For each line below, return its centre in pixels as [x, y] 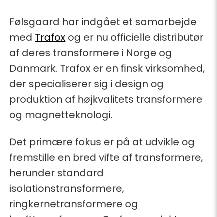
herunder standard [57, 173]
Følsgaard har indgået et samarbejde [103, 22]
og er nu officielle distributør [135, 37]
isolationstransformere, [67, 188]
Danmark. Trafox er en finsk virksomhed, [107, 68]
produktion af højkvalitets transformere [106, 99]
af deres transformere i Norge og [91, 53]
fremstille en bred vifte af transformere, [106, 157]
